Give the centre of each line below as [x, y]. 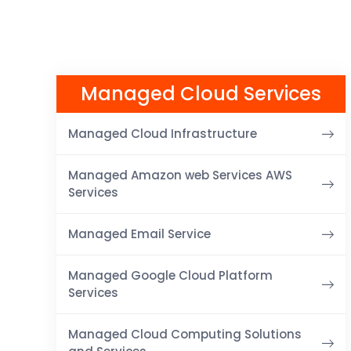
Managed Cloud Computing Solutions [185, 334]
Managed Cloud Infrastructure [163, 133]
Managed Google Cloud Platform [170, 275]
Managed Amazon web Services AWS [180, 175]
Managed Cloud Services [201, 93]
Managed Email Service [139, 233]
